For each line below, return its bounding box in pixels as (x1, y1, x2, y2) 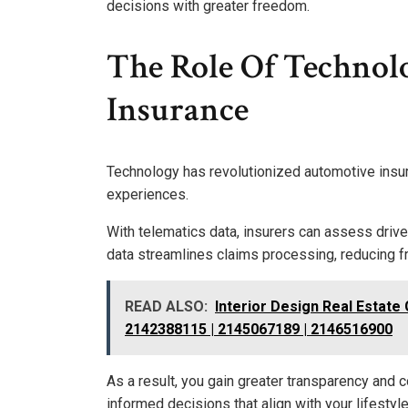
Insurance (107, 87, 249, 133)
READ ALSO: (125, 297, 208, 315)
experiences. (107, 185, 189, 203)
